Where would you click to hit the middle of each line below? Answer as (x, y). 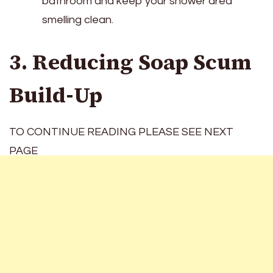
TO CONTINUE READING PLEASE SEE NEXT (121, 132)
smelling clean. (78, 20)
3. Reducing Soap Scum (130, 62)
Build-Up (56, 95)
